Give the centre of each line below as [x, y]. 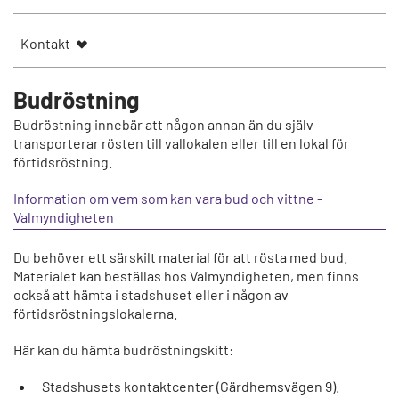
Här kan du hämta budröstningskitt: [125, 350]
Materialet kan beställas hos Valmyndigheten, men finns [186, 276]
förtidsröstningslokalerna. [97, 313]
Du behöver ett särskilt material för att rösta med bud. [180, 257]
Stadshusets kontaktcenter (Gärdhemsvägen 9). [191, 387]
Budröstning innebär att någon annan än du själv [163, 125]
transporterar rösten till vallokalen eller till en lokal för [181, 143]
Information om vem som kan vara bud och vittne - [168, 199]
